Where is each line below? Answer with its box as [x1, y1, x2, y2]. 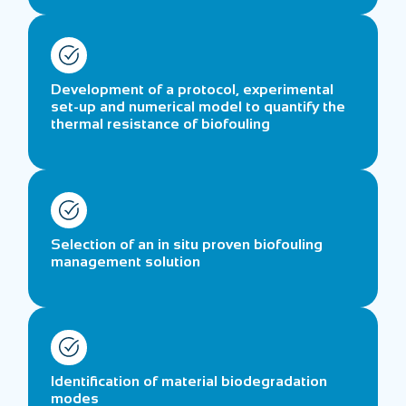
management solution [51, 253, 201, 269]
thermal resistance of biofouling [51, 115, 271, 131]
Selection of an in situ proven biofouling [51, 236, 324, 252]
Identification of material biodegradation [51, 373, 328, 390]
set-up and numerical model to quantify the [51, 98, 346, 114]
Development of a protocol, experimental [51, 81, 334, 97]
